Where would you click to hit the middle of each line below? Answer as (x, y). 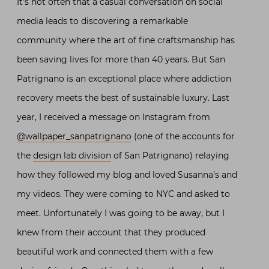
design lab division (72, 156)
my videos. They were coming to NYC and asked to (123, 194)
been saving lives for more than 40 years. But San (121, 59)
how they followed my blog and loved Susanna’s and (127, 175)
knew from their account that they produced (111, 232)
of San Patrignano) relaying (170, 156)
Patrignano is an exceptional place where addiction (124, 79)
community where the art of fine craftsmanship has (126, 40)
